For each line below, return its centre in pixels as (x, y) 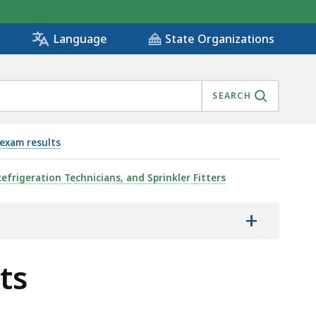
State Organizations (220, 39)
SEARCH (232, 96)
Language (80, 39)
